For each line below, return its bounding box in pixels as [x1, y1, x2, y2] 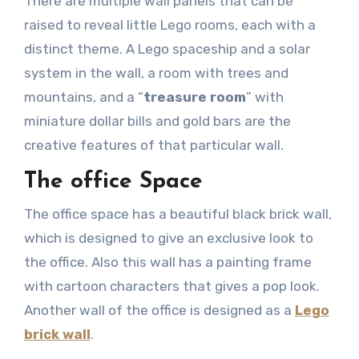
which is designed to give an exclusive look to [23, 229, 313, 246]
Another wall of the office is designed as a [23, 301, 295, 318]
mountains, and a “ [23, 89, 143, 106]
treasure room [143, 89, 246, 106]
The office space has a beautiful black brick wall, [23, 205, 332, 222]
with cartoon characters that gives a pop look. [23, 277, 320, 294]
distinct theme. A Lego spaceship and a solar [23, 41, 310, 58]
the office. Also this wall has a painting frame [23, 253, 312, 270]
